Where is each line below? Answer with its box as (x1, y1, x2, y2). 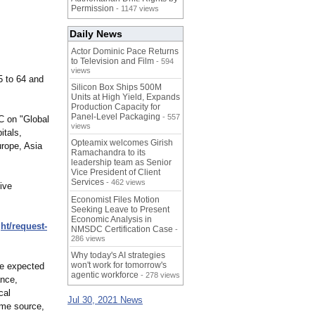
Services (71, 177, 104, 188)
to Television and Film (71, 56, 154, 67)
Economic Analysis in (71, 214, 152, 225)
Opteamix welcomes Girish (71, 138, 173, 148)
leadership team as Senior (71, 157, 172, 168)
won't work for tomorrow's (71, 260, 167, 271)
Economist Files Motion (71, 195, 160, 205)
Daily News (70, 28, 122, 40)
